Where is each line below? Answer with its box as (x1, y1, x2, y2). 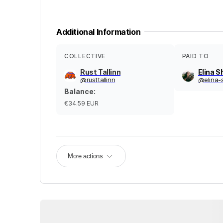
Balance (64, 87, 94, 96)
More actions (68, 152, 103, 160)
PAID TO (182, 52, 209, 60)
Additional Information (56, 26, 141, 37)
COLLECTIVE (64, 52, 106, 60)
